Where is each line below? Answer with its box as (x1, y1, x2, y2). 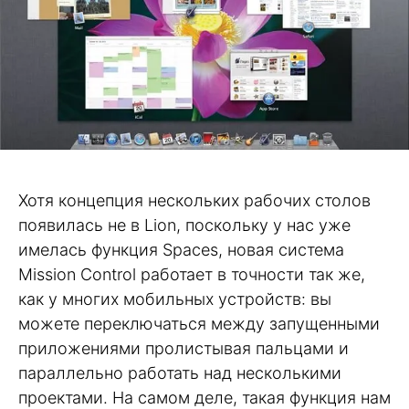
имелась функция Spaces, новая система (18, 239, 344, 259)
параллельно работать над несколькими (18, 362, 341, 383)
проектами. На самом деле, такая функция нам (18, 387, 391, 407)
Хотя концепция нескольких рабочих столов (18, 190, 371, 210)
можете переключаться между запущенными (18, 313, 380, 333)
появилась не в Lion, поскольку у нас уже (18, 215, 351, 235)
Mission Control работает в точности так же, (18, 264, 365, 284)
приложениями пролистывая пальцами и (18, 338, 349, 358)
